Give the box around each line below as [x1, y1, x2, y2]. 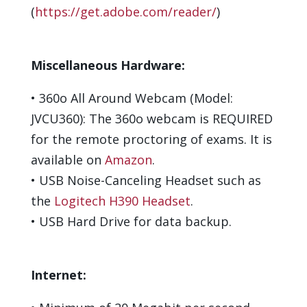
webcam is [143, 110, 212, 127]
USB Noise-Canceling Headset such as [38, 171, 261, 188]
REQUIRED [212, 110, 273, 127]
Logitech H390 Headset [53, 192, 191, 209]
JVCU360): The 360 [30, 110, 136, 127]
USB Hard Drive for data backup [38, 212, 229, 230]
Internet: [30, 266, 86, 283]
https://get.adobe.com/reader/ [34, 3, 217, 20]
